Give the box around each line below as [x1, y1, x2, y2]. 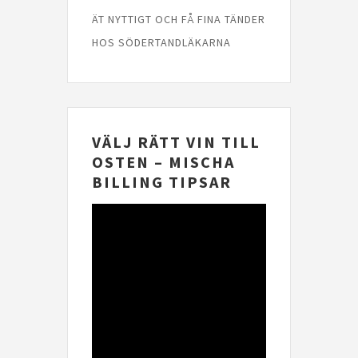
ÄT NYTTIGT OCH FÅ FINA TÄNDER [92, 11, 265, 26]
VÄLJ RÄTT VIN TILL [92, 131, 261, 152]
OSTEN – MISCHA [92, 151, 235, 172]
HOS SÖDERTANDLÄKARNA [92, 34, 231, 50]
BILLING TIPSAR [92, 171, 232, 192]
